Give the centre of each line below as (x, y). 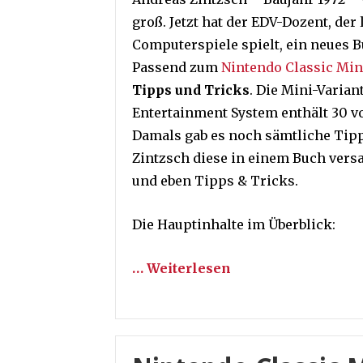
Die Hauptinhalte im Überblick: (234, 224)
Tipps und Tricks (191, 90)
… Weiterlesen (181, 268)
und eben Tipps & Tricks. (215, 181)
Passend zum (177, 67)
